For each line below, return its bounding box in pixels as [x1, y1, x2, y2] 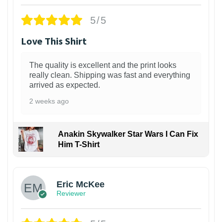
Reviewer [56, 189, 86, 197]
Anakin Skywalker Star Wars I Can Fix [57, 130, 198, 139]
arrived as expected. [29, 81, 100, 90]
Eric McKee [56, 179, 105, 189]
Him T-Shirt [57, 140, 100, 149]
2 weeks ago [29, 97, 69, 106]
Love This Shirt [21, 35, 87, 48]
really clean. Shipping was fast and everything [29, 71, 190, 80]
